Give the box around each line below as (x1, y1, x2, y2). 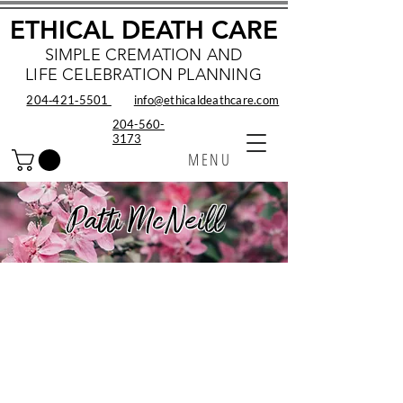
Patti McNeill (67, 199, 223, 246)
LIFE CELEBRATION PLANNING (25, 65, 262, 85)
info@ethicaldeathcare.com (133, 93, 280, 107)
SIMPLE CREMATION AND (44, 45, 243, 65)
